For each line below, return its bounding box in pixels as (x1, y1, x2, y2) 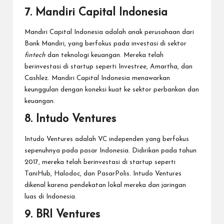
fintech (24, 52, 47, 59)
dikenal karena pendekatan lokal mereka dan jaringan (24, 181, 186, 188)
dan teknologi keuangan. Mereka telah (47, 52, 163, 59)
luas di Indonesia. (24, 193, 76, 200)
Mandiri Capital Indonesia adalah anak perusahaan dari (24, 29, 194, 36)
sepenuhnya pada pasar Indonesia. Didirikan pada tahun (24, 147, 196, 154)
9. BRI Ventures (24, 208, 100, 220)
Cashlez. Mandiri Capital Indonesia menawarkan (24, 75, 170, 82)
